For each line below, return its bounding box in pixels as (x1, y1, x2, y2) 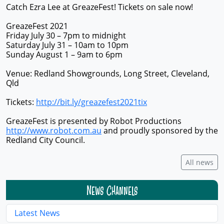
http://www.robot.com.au (6, 125, 101, 136)
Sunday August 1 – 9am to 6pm (6, 49, 122, 60)
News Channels (86, 182, 137, 198)
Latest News (14, 207, 60, 218)
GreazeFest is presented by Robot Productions (6, 115, 181, 126)
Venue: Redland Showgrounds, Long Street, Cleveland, (6, 68, 209, 79)
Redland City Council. (6, 134, 85, 145)
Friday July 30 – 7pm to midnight (6, 30, 126, 41)
